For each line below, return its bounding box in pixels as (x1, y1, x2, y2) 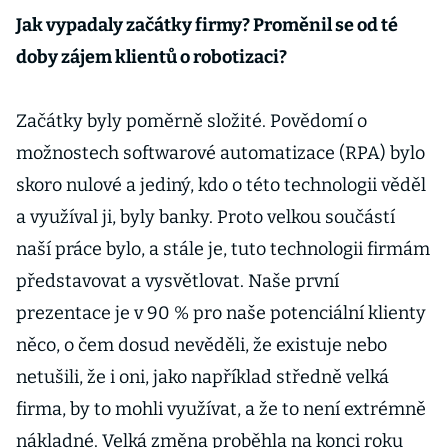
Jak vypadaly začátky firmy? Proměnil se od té (16, 14, 398, 36)
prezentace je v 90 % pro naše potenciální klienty (16, 302, 426, 324)
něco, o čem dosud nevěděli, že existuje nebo (16, 334, 387, 356)
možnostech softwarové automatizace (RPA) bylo (16, 142, 425, 164)
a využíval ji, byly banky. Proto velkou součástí (16, 206, 395, 228)
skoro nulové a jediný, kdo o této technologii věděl (16, 174, 426, 196)
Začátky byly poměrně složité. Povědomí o (16, 110, 367, 132)
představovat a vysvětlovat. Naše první (16, 270, 339, 292)
